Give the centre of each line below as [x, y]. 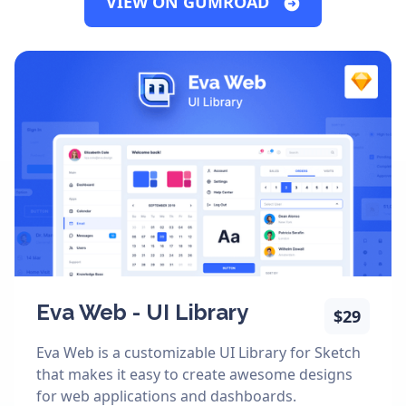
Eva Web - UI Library [142, 312]
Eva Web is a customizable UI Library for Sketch [198, 352]
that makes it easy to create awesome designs [194, 374]
